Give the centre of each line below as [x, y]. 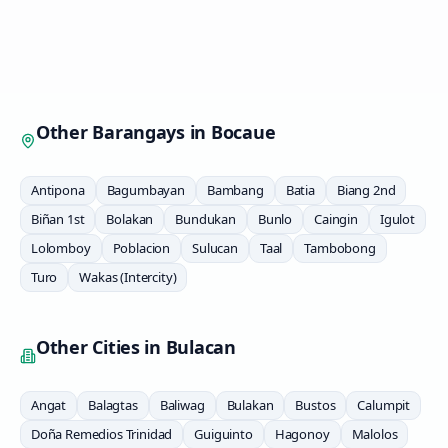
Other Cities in [101, 347]
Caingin [336, 219]
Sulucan [215, 248]
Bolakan [130, 219]
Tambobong [340, 248]
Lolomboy [61, 248]
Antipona [58, 190]
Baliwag [182, 405]
